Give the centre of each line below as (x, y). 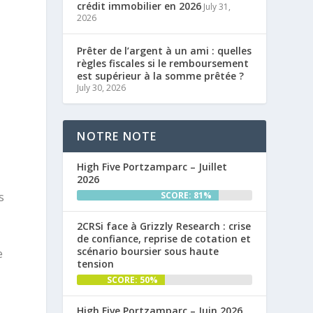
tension (96, 263)
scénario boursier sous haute (148, 251)
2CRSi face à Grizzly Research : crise (164, 226)
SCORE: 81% (187, 195)
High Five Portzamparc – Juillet (152, 166)
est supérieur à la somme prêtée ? (161, 75)
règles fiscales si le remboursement (163, 63)
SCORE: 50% (132, 279)
